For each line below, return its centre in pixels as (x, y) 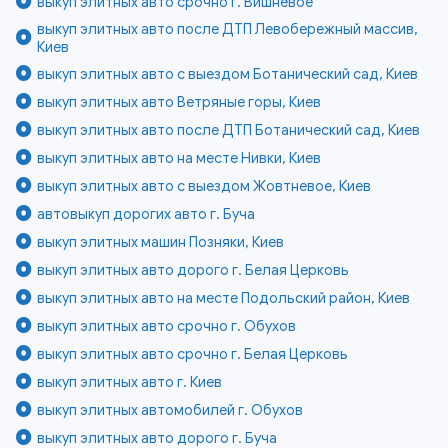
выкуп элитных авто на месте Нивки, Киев (179, 158)
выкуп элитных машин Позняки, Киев (161, 242)
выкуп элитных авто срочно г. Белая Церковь (193, 354)
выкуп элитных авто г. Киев (130, 382)
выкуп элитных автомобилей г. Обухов (170, 410)
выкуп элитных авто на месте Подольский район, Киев (224, 298)
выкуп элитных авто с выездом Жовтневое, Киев (204, 186)
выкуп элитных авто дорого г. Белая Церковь (193, 270)
